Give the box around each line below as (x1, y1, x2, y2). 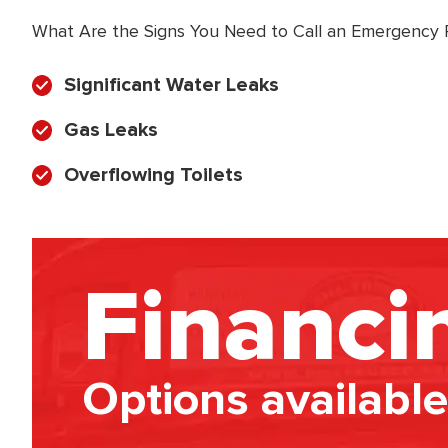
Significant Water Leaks (64, 73, 279, 98)
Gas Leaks (64, 118, 158, 143)
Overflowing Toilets (64, 163, 243, 188)
